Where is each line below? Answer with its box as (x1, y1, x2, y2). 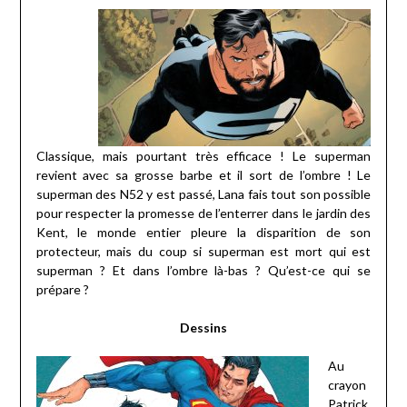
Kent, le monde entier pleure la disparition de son (35, 223, 372, 240)
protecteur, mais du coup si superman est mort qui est (35, 243, 372, 259)
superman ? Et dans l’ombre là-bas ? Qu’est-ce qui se (35, 262, 372, 278)
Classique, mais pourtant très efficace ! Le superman (35, 147, 372, 164)
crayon (327, 376, 366, 392)
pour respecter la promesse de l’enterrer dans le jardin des (35, 204, 372, 221)
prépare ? (35, 281, 89, 297)
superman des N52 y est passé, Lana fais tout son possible (35, 185, 372, 202)
